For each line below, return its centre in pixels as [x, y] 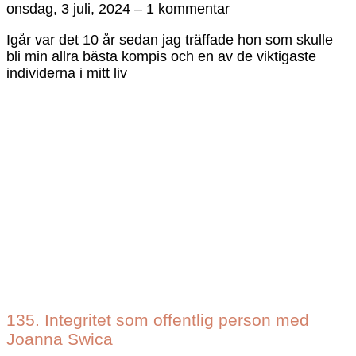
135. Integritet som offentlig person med [158, 320]
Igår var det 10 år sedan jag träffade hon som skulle [170, 40]
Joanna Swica [60, 339]
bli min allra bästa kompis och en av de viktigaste [161, 57]
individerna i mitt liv [67, 74]
